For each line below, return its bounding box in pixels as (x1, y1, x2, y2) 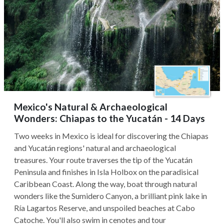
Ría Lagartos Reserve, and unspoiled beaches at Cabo (14, 203, 195, 212)
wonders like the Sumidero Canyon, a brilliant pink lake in (14, 191, 207, 200)
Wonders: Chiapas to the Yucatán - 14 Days (14, 112, 205, 124)
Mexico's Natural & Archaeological (14, 101, 167, 112)
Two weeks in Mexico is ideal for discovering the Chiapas (14, 131, 208, 140)
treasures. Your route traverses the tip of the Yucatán (14, 155, 192, 164)
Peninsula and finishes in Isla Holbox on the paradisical (14, 167, 198, 176)
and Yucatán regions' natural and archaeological (14, 143, 176, 152)
